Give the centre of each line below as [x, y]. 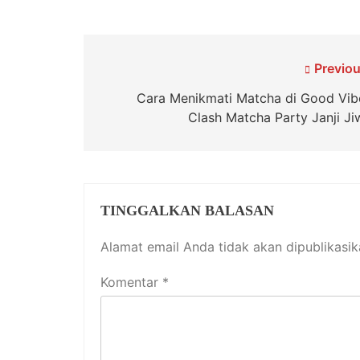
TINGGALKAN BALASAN [187, 211]
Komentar [131, 282]
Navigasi [139, 72]
